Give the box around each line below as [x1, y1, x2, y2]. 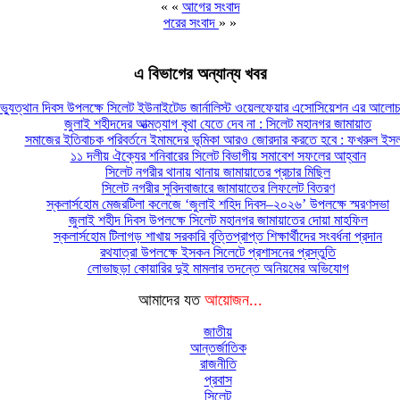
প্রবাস [204, 372, 232, 388]
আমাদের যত [137, 291, 204, 310]
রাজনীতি [199, 356, 237, 372]
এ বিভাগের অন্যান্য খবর [133, 63, 267, 83]
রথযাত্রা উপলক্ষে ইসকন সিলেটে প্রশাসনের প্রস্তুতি [100, 245, 336, 261]
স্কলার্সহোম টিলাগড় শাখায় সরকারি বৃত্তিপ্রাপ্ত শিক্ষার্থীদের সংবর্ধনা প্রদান [54, 229, 382, 245]
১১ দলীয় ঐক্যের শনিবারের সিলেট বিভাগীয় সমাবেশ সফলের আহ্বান [70, 148, 366, 164]
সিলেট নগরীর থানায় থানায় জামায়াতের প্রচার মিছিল [105, 164, 330, 180]
